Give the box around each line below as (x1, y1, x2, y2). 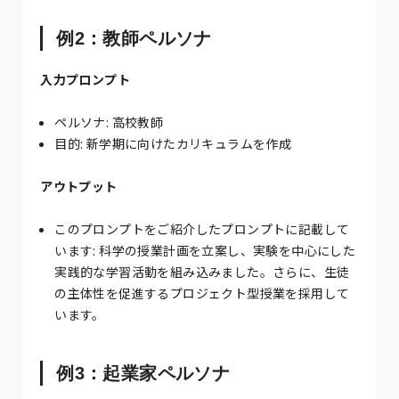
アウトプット (40, 176, 118, 195)
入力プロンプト (40, 69, 131, 88)
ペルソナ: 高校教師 (54, 112, 164, 131)
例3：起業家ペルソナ (56, 362, 231, 383)
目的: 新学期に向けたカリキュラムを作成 (54, 134, 292, 152)
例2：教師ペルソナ (56, 28, 212, 48)
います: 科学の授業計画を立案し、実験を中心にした (54, 240, 356, 259)
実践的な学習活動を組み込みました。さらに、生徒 (54, 262, 350, 281)
